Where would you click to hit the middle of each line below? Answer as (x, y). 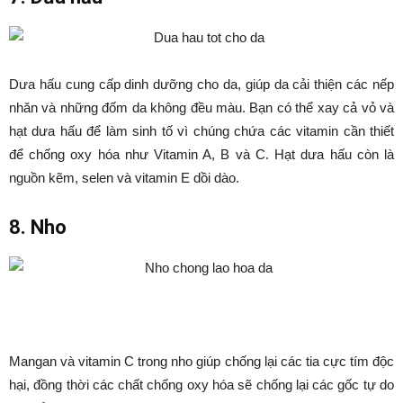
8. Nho (38, 227)
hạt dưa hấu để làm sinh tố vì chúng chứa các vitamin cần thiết (201, 131)
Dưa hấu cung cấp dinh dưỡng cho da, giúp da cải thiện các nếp (201, 84)
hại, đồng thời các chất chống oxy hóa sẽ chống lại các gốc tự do (201, 385)
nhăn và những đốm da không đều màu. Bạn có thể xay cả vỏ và (201, 107)
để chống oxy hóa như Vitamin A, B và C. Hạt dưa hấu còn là (201, 154)
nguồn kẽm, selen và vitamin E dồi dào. (124, 178)
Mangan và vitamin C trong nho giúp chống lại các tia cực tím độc (201, 361)
